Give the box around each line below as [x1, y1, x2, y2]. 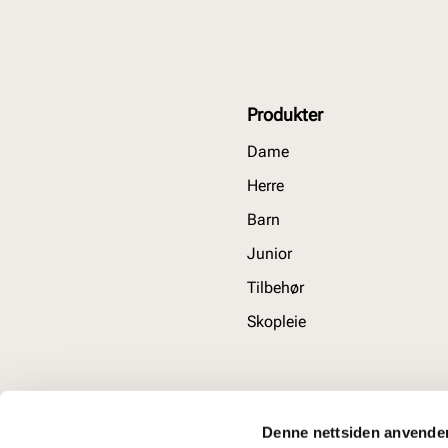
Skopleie [247, 312, 306, 331]
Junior [247, 244, 292, 263]
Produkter [247, 104, 323, 125]
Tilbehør [247, 278, 304, 297]
